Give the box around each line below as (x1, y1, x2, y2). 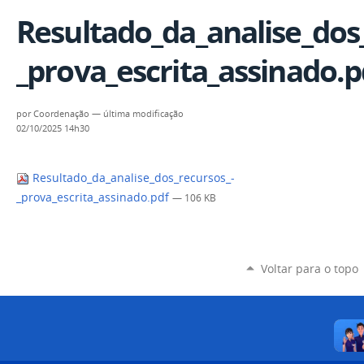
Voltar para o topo (260, 260, 358, 276)
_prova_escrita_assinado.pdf (16, 190, 172, 206)
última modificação (103, 108, 184, 120)
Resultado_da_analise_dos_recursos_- (29, 171, 235, 186)
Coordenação (33, 108, 89, 120)
